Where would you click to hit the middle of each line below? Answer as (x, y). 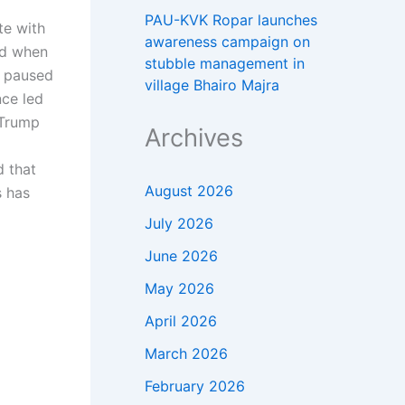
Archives (194, 137)
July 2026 (179, 223)
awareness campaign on (227, 41)
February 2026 (195, 386)
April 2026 (181, 320)
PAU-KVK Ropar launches (231, 19)
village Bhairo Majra (212, 85)
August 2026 (189, 190)
